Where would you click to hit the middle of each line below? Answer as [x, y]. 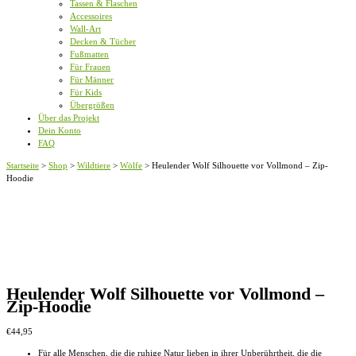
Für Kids [86, 93]
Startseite [23, 165]
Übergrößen [92, 105]
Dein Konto [60, 131]
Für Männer [92, 80]
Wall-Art [85, 29]
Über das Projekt [69, 118]
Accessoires [91, 16]
